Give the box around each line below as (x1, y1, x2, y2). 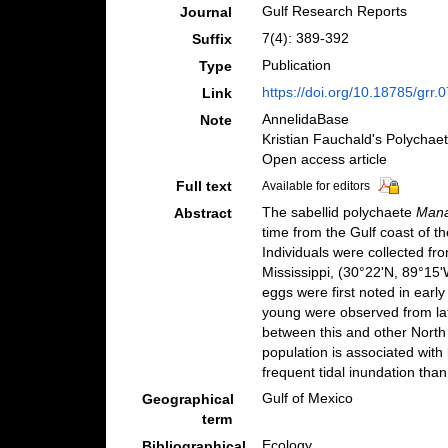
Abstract (173, 205, 232, 221)
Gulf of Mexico (261, 390, 353, 406)
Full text (175, 178, 232, 194)
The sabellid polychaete (261, 204, 416, 220)
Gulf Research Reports (261, 3, 407, 19)
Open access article (261, 151, 387, 167)
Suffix (191, 31, 232, 47)
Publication (261, 57, 331, 73)
